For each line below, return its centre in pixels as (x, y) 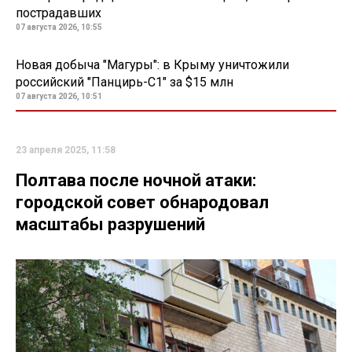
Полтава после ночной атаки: (136, 180)
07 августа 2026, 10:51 (59, 96)
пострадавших (59, 13)
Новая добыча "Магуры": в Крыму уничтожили (152, 64)
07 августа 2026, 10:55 (59, 27)
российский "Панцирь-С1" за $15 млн (125, 82)
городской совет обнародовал (142, 202)
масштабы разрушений (110, 224)
